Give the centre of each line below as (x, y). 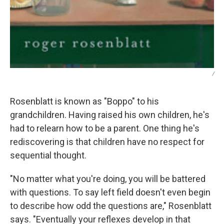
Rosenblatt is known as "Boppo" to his (84, 101)
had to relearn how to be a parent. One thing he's (105, 128)
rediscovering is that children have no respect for (107, 141)
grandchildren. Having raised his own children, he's (110, 114)
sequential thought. (48, 155)
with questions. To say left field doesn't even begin (110, 192)
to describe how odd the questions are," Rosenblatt (111, 205)
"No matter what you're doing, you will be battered (108, 178)
